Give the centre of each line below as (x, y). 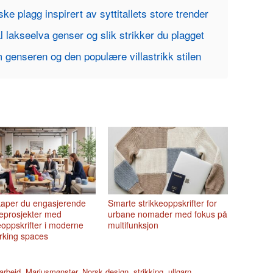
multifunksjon (133, 225)
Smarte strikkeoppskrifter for (163, 203)
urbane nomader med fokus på (168, 214)
